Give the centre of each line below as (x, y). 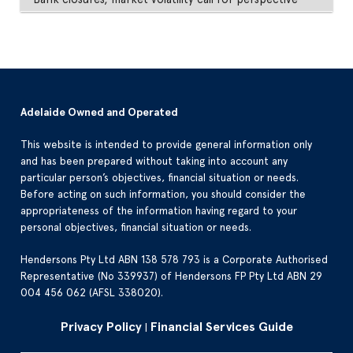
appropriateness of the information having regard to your (159, 210)
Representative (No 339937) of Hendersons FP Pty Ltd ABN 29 (172, 275)
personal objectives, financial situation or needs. (136, 227)
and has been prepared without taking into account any (154, 160)
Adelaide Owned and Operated (100, 112)
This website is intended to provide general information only (167, 144)
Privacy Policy (101, 326)
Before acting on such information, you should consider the (163, 193)
